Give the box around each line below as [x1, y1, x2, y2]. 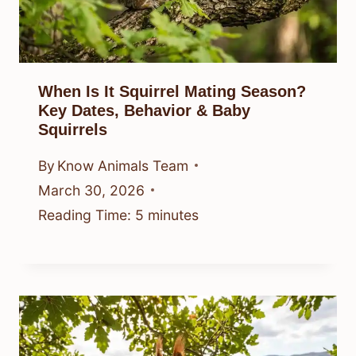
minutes [148, 206, 199, 223]
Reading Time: [38, 206, 131, 223]
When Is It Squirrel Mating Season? [38, 83, 306, 101]
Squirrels [38, 121, 107, 139]
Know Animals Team [57, 157, 189, 174]
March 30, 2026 [38, 181, 145, 199]
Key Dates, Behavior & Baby [38, 102, 250, 120]
